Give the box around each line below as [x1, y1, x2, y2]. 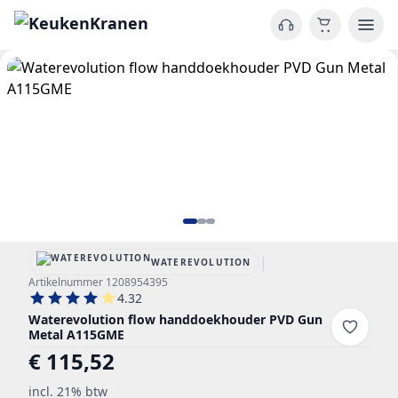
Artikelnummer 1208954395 [28, 275, 168, 290]
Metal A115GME [28, 326, 124, 343]
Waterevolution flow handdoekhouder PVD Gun [28, 311, 322, 328]
